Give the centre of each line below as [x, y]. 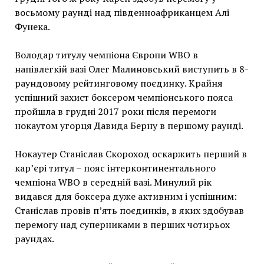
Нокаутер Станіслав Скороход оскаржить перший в [131, 154]
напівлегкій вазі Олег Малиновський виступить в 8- [131, 69]
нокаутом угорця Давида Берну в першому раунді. [129, 125]
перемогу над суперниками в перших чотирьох [122, 224]
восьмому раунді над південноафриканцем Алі [122, 12]
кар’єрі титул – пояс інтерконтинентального [115, 168]
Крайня [205, 83]
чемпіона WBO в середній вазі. [84, 182]
